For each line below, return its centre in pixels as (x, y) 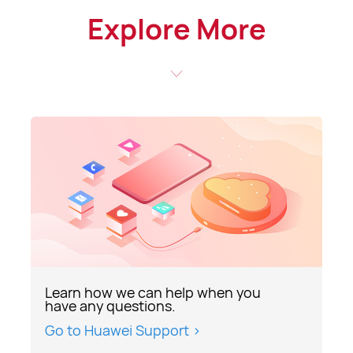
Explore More (176, 29)
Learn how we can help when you (152, 292)
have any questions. (110, 305)
